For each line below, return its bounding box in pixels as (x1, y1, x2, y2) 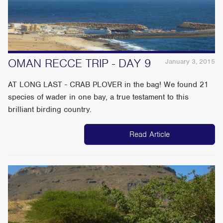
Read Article (129, 129, 170, 139)
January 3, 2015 (165, 57, 215, 66)
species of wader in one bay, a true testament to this (8, 92, 189, 102)
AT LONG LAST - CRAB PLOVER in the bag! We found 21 (8, 79, 209, 90)
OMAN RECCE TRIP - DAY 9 (8, 55, 151, 71)
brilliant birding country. (8, 104, 92, 114)
